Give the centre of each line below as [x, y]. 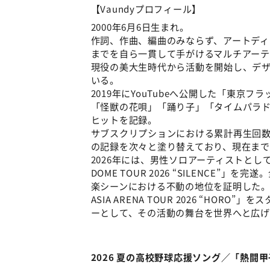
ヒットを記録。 [124, 119]
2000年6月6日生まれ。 [140, 26]
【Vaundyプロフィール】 [146, 9]
